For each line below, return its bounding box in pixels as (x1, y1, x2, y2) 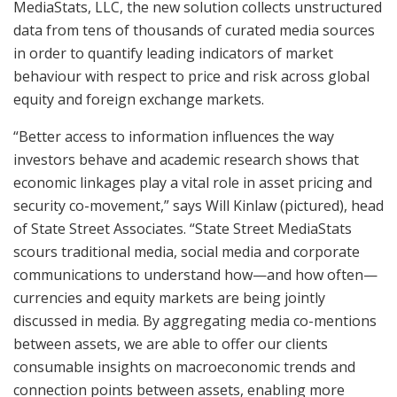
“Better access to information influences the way (13, 126, 334, 146)
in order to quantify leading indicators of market (13, 43, 333, 63)
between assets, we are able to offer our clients (13, 333, 328, 354)
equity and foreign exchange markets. (13, 89, 264, 109)
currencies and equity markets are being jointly (13, 287, 325, 307)
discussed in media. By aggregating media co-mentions (13, 310, 377, 331)
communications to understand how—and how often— (13, 264, 378, 284)
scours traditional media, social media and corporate (13, 241, 360, 261)
